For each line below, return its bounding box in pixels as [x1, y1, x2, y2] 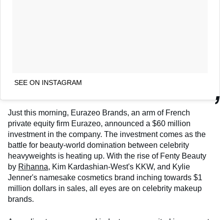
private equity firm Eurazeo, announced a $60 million [8, 119, 191, 128]
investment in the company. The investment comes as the [8, 130, 206, 139]
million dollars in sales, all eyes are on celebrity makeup [8, 184, 202, 193]
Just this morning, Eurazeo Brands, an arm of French [8, 109, 190, 117]
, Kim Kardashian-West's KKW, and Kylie [48, 163, 190, 171]
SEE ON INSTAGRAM [14, 79, 82, 87]
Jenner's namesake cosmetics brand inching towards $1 [8, 173, 202, 182]
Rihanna [18, 163, 48, 171]
